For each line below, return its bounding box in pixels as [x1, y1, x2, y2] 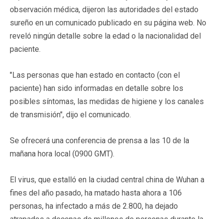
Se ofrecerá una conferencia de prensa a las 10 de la [10, 135, 189, 145]
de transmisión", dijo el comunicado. [10, 109, 131, 119]
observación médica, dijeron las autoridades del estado [10, 4, 198, 14]
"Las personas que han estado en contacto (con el [10, 70, 180, 80]
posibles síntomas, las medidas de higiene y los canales [10, 96, 204, 106]
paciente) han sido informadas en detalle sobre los [10, 83, 183, 93]
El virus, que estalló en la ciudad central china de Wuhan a [10, 175, 204, 184]
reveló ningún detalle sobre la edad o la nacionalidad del [10, 31, 201, 41]
